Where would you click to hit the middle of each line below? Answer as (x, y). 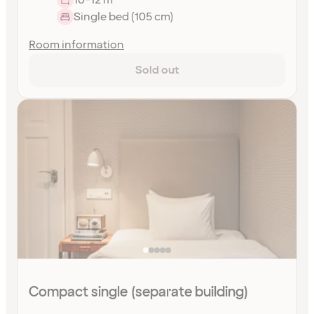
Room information (76, 45)
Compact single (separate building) (139, 292)
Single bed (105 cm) (123, 16)
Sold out (157, 70)
